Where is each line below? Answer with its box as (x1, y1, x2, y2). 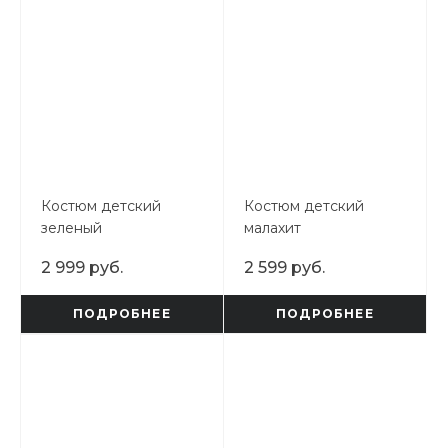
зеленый (41, 218, 102, 237)
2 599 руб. (244, 257, 325, 277)
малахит (244, 218, 301, 237)
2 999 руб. (41, 257, 123, 277)
